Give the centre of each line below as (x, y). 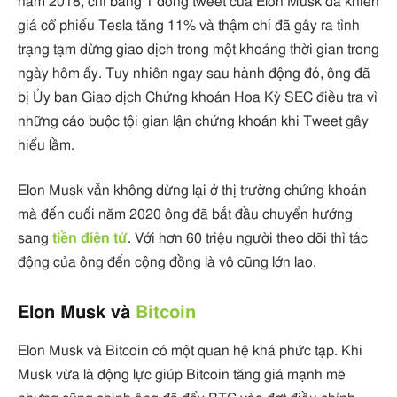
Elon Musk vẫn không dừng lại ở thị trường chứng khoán (192, 191)
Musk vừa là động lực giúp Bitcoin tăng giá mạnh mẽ (182, 375)
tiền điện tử (90, 239)
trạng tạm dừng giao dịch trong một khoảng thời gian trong (198, 49)
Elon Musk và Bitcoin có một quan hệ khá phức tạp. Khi (190, 351)
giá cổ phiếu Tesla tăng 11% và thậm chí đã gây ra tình (189, 25)
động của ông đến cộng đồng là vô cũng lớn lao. (167, 263)
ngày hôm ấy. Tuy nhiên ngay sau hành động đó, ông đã (194, 73)
